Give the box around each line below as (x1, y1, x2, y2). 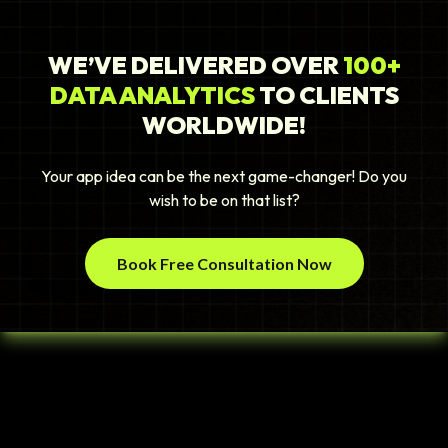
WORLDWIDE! (142, 110, 306, 141)
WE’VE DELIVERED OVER (47, 50, 343, 81)
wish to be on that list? (148, 190, 300, 211)
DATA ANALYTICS (49, 80, 259, 111)
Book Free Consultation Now (116, 254, 332, 274)
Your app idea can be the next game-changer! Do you (41, 166, 407, 187)
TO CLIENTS (258, 80, 399, 111)
